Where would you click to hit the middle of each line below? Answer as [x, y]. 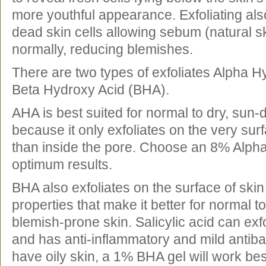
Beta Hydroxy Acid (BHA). [94, 90]
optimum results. [66, 164]
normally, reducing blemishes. [106, 49]
